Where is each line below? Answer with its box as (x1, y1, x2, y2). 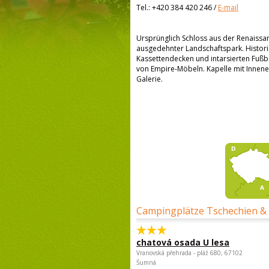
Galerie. (136, 74, 163, 84)
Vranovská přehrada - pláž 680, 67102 (136, 249, 243, 257)
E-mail (218, 2, 238, 13)
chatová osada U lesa (136, 237, 229, 248)
